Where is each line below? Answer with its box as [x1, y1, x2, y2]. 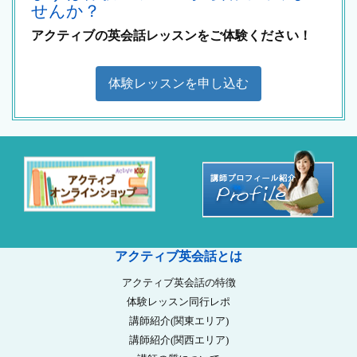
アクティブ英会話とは [115, 249, 242, 263]
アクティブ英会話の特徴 [121, 277, 236, 288]
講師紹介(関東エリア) [128, 315, 229, 327]
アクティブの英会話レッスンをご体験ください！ [31, 29, 312, 42]
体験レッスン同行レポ [127, 296, 230, 308]
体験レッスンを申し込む [108, 76, 249, 90]
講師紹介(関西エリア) [128, 334, 229, 346]
